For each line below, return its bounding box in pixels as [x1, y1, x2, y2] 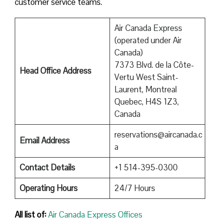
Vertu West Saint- [114, 71, 178, 82]
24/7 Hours [114, 182, 155, 193]
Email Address [19, 135, 70, 146]
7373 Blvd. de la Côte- [114, 59, 194, 70]
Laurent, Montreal [114, 83, 177, 95]
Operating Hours [19, 182, 78, 193]
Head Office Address [19, 65, 91, 76]
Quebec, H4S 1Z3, [114, 96, 179, 107]
